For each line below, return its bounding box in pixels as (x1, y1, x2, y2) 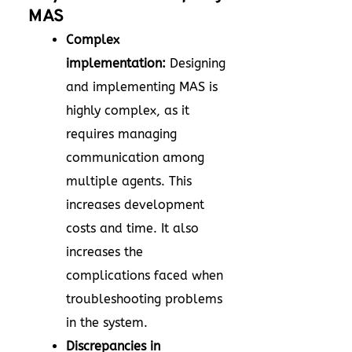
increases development (66, 197, 204, 212)
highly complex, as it (66, 103, 189, 118)
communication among (66, 150, 204, 165)
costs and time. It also (66, 221, 199, 236)
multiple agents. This (66, 174, 192, 189)
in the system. (66, 315, 148, 330)
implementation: (66, 56, 166, 71)
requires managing (66, 126, 177, 141)
